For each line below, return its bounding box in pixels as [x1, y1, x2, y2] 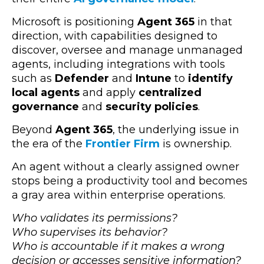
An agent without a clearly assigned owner [12, 160, 239, 174]
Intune [136, 72, 171, 85]
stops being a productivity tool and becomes [12, 174, 247, 188]
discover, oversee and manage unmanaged [12, 44, 243, 57]
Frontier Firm [85, 137, 160, 151]
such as [12, 72, 55, 85]
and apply [82, 86, 138, 100]
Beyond [12, 123, 55, 137]
